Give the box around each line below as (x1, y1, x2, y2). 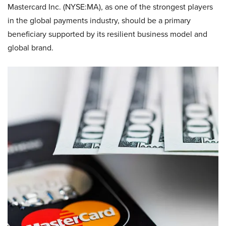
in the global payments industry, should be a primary (8, 15, 191, 26)
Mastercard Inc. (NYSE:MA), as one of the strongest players (8, 1, 213, 12)
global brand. (8, 42, 53, 53)
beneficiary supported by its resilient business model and (8, 28, 207, 39)
